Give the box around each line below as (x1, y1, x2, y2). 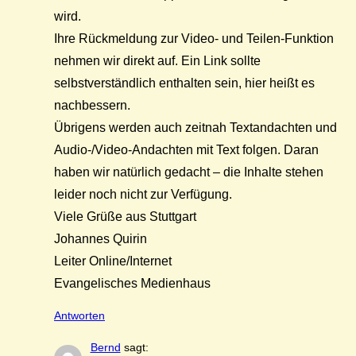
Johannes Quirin (54, 231, 147, 246)
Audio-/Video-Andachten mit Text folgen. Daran (54, 142, 319, 157)
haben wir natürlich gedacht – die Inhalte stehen (54, 164, 323, 179)
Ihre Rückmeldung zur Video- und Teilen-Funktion (54, 31, 334, 45)
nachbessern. (54, 98, 130, 112)
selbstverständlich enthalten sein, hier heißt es (54, 75, 315, 90)
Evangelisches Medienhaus (54, 276, 211, 290)
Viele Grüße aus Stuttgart (54, 209, 196, 223)
